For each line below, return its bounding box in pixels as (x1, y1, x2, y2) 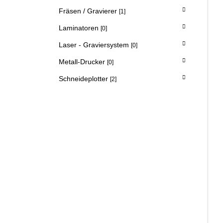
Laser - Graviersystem (59, 40, 131, 49)
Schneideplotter (59, 74, 110, 83)
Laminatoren (59, 23, 101, 32)
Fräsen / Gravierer (59, 6, 119, 15)
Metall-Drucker (59, 57, 107, 66)
